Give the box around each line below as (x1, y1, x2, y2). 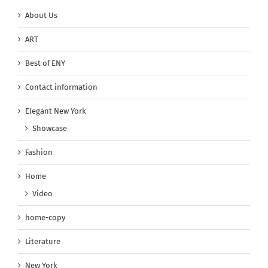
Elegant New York (25, 106, 86, 116)
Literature (25, 237, 60, 246)
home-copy (25, 213, 65, 223)
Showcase (32, 124, 67, 133)
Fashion (25, 148, 53, 157)
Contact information (25, 83, 98, 92)
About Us (25, 11, 57, 20)
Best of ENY (25, 59, 65, 68)
